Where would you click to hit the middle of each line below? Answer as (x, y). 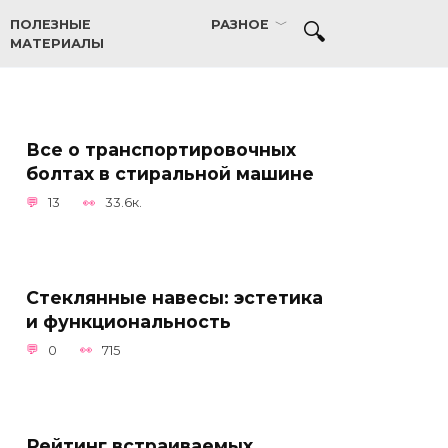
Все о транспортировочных (161, 149)
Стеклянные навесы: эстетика (174, 297)
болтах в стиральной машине (170, 173)
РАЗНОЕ (239, 24)
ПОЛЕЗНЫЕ (51, 24)
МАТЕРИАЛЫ (57, 43)
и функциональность (128, 321)
